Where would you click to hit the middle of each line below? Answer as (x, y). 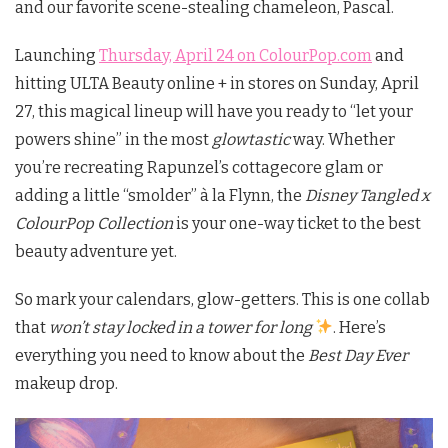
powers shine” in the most (113, 139)
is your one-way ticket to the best (297, 223)
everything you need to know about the (161, 355)
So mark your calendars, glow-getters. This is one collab (222, 299)
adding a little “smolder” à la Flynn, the (160, 195)
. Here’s (360, 327)
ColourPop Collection (94, 223)
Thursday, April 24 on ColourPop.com (235, 55)
